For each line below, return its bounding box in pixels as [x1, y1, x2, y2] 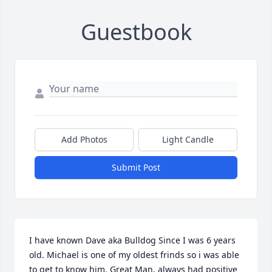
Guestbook [80, 17, 192, 47]
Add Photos [61, 134, 107, 146]
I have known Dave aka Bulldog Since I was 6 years [29, 234, 236, 246]
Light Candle [162, 134, 214, 146]
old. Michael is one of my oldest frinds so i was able [29, 249, 239, 261]
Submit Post [112, 161, 160, 174]
